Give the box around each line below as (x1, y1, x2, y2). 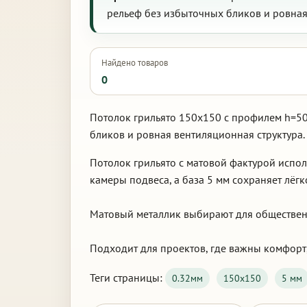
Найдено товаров (101, 57, 168, 69)
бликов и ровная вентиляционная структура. (90, 127, 305, 141)
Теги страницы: (90, 271, 165, 284)
